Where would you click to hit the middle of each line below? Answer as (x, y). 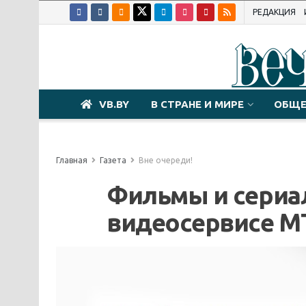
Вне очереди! (166, 160)
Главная (72, 160)
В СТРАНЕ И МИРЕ (197, 104)
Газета (113, 160)
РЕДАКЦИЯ (274, 12)
